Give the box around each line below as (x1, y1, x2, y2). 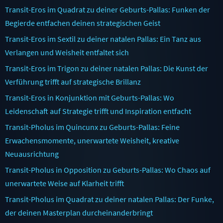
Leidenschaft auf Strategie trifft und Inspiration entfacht (5, 106, 191, 116)
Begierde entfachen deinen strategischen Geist (5, 17, 160, 28)
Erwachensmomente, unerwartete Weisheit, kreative (5, 135, 179, 145)
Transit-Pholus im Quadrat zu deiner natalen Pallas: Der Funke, (5, 194, 214, 204)
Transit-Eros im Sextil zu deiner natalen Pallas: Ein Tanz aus (5, 33, 201, 44)
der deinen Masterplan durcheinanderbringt (5, 207, 153, 218)
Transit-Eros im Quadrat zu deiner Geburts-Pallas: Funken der (5, 4, 210, 14)
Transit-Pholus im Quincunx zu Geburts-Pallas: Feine (5, 121, 180, 132)
